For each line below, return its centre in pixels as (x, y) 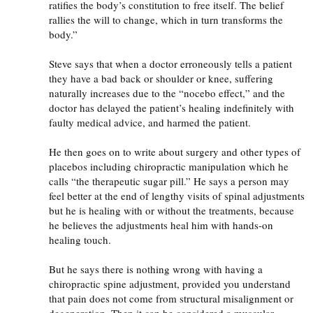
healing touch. (80, 239)
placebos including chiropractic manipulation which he (169, 166)
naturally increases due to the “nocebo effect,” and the (167, 93)
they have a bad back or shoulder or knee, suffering (161, 78)
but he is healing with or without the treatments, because (172, 210)
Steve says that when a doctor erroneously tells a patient (170, 63)
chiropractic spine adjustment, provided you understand (170, 283)
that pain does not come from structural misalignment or (171, 298)
